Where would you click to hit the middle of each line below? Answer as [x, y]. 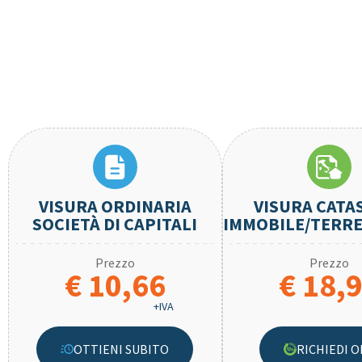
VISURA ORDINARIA [115, 206]
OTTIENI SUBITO [122, 349]
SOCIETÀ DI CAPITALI [115, 223]
